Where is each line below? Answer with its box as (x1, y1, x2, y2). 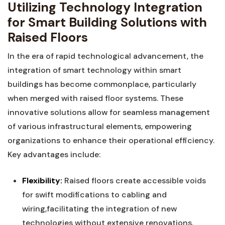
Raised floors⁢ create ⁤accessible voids (62, 175, 206, 186)
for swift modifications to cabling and (22, 189, 167, 200)
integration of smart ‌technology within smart (8, 65, 181, 75)
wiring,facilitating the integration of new (22, 203, 177, 214)
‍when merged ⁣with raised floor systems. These (8, 93, 183, 103)
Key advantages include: (8, 149, 100, 160)
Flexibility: (22, 175, 62, 186)
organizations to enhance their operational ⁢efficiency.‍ (8, 135, 214, 146)
